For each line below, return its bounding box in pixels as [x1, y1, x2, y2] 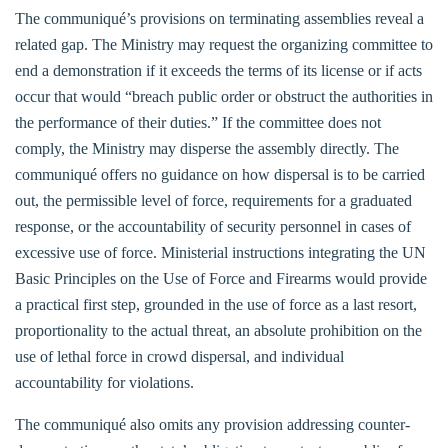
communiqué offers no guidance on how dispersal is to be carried [15, 165, 425, 183]
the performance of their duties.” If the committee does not [15, 113, 381, 131]
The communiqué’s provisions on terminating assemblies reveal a [15, 9, 424, 27]
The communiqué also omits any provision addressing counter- [15, 415, 410, 433]
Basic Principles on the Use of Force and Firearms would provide [15, 269, 427, 287]
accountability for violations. [15, 373, 194, 391]
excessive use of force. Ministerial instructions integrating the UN [15, 243, 426, 261]
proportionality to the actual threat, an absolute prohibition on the [15, 321, 422, 339]
